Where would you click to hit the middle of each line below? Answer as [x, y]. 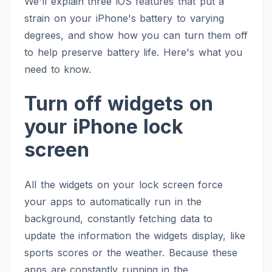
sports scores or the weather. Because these [131, 253]
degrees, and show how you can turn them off [136, 36]
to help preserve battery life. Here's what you [134, 53]
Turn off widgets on [119, 104]
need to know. [58, 70]
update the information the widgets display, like [135, 236]
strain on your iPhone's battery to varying [124, 19]
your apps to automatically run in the [113, 202]
